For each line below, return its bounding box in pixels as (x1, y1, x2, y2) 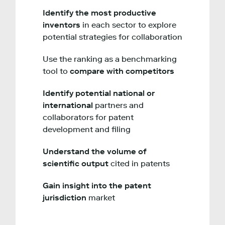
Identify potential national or (43, 88, 155, 98)
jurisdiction (43, 193, 86, 203)
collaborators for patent (43, 113, 134, 123)
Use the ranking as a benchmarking (43, 54, 177, 64)
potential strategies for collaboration (43, 32, 182, 42)
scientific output (43, 159, 110, 169)
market (86, 193, 115, 203)
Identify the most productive (43, 8, 156, 18)
